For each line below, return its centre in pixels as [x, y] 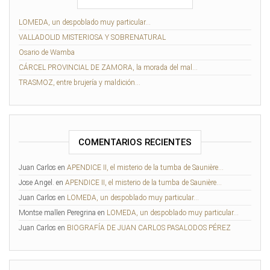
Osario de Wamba [47, 53]
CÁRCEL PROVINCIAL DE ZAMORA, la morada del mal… [108, 68]
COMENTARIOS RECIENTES [135, 143]
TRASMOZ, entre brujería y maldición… [80, 83]
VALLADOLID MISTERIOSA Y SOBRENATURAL [92, 38]
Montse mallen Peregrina [57, 213]
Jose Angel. [36, 183]
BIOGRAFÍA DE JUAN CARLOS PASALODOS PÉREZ [149, 228]
